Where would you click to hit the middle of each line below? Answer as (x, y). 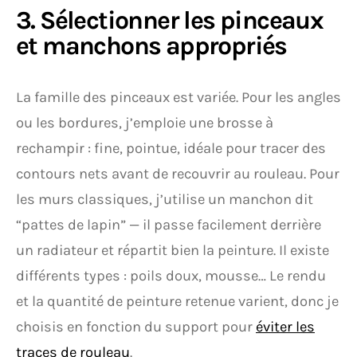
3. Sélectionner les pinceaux (170, 20)
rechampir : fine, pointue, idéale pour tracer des (171, 148)
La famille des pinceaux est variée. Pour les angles (178, 97)
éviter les (285, 327)
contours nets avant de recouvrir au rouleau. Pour (178, 174)
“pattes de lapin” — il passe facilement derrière (169, 225)
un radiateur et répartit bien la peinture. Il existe (173, 250)
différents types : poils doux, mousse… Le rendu (171, 276)
